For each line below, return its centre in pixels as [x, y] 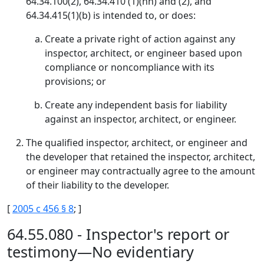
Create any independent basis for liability [136, 105]
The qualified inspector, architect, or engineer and [137, 143]
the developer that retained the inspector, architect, [141, 157]
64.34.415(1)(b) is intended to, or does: [111, 15]
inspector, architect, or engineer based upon [143, 53]
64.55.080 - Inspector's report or [118, 234]
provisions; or [75, 81]
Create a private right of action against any [140, 39]
